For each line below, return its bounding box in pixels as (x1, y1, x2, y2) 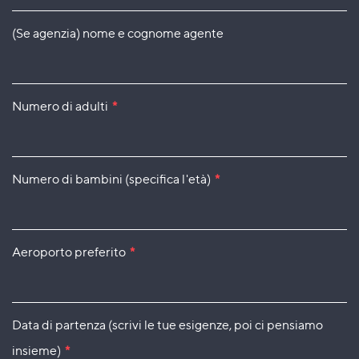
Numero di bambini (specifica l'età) (12, 171, 211, 187)
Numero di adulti (12, 98, 108, 114)
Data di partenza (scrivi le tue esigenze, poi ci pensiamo (12, 317, 323, 333)
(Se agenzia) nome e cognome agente (12, 25, 224, 41)
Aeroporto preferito (12, 244, 126, 260)
